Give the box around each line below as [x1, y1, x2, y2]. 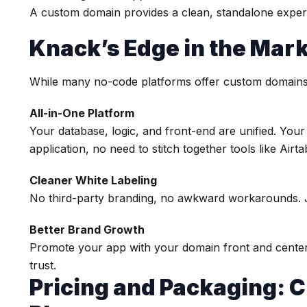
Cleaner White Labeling [29, 173, 158, 187]
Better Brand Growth [29, 222, 145, 236]
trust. [29, 258, 57, 272]
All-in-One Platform [29, 106, 135, 120]
